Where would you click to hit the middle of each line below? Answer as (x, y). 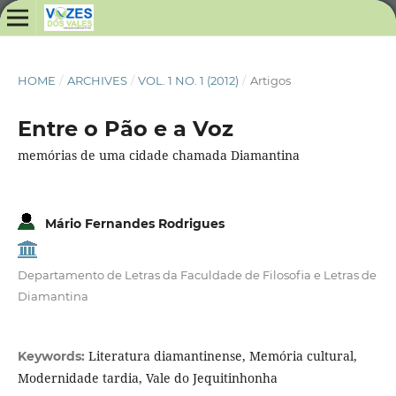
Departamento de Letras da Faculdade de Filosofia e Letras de (197, 275)
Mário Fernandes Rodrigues (133, 223)
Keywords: (53, 357)
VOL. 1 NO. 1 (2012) (189, 80)
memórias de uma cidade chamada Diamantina (158, 155)
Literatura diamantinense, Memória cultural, (222, 356)
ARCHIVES (97, 80)
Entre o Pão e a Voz (125, 128)
